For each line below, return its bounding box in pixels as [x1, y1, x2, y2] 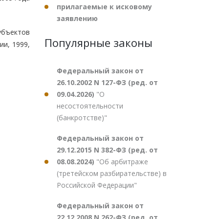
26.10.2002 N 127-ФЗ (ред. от [57, 78, 158, 87]
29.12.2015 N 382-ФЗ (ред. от [57, 145, 158, 154]
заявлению [57, 14, 98, 23]
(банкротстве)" [57, 113, 107, 122]
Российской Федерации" [57, 180, 137, 190]
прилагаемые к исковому [57, 2, 152, 11]
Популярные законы [44, 35, 153, 50]
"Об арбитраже [96, 157, 148, 166]
